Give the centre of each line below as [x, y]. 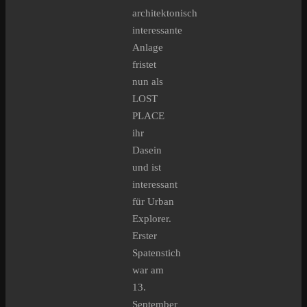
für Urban [153, 201]
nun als [148, 81]
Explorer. [152, 218]
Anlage [148, 47]
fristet [144, 64]
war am [148, 270]
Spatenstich [157, 253]
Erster [145, 235]
